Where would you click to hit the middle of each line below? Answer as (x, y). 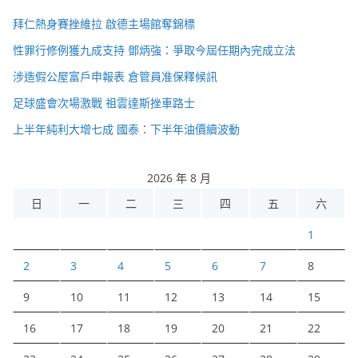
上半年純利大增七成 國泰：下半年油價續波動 (126, 129)
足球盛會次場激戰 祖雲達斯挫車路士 (104, 102)
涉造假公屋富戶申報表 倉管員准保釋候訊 (115, 76)
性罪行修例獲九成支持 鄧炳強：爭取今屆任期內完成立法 (154, 50)
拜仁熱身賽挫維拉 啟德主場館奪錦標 (104, 23)
